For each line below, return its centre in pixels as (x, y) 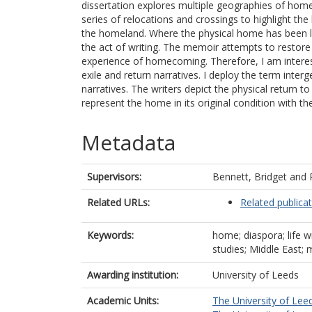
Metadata (128, 142)
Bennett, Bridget (250, 177)
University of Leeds (256, 275)
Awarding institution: (133, 275)
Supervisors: (114, 177)
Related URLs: (118, 202)
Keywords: (110, 235)
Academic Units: (123, 301)
